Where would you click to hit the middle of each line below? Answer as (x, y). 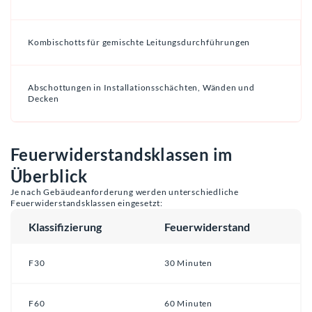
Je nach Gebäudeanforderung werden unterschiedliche (125, 192)
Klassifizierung (65, 226)
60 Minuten (188, 303)
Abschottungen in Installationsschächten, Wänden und (141, 87)
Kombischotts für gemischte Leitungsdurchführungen (139, 42)
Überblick (49, 175)
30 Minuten (188, 263)
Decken (44, 98)
